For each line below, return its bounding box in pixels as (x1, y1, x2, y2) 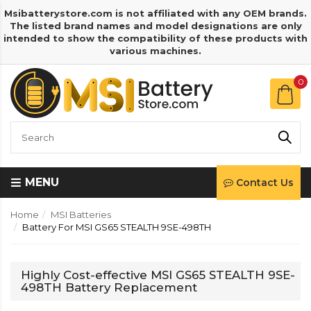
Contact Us (236, 176, 294, 189)
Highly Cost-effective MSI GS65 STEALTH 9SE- (21, 268, 295, 282)
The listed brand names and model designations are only (9, 20, 302, 31)
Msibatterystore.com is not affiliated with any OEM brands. (4, 8, 307, 19)
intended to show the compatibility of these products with (3, 33, 308, 44)
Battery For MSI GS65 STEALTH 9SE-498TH (22, 221, 211, 233)
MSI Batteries (51, 209, 111, 220)
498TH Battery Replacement (21, 280, 197, 294)
